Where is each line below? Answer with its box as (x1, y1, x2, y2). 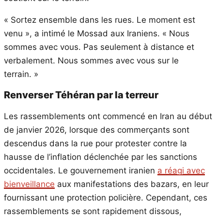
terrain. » (4, 69, 38, 79)
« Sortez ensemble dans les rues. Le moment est (4, 15, 195, 25)
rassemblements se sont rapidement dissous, (4, 206, 182, 216)
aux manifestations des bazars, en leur (55, 179, 209, 189)
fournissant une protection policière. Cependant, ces (4, 192, 207, 202)
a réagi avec (157, 165, 205, 175)
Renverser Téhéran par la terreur (4, 89, 158, 101)
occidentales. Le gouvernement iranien (4, 165, 157, 175)
